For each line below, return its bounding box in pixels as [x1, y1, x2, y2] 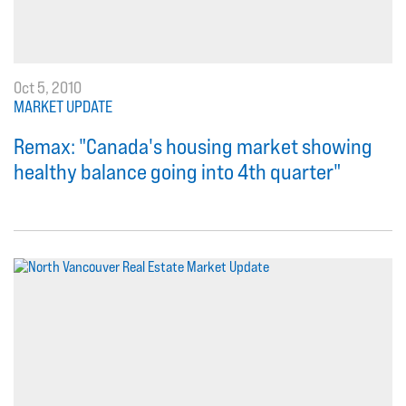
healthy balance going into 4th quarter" [14, 159, 341, 186]
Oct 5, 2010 [14, 78, 82, 98]
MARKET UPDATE [14, 97, 112, 117]
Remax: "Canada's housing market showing [14, 133, 372, 160]
